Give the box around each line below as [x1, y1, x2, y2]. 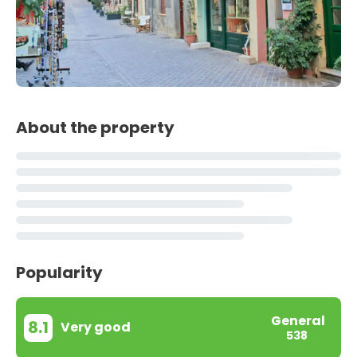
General [271, 311, 325, 330]
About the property [16, 116, 175, 139]
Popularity [16, 261, 103, 284]
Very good [61, 318, 131, 337]
